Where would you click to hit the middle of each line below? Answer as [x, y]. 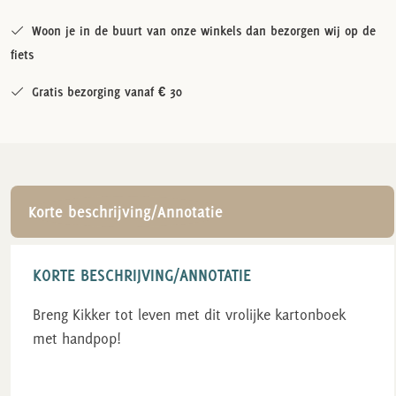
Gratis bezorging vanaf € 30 [103, 92]
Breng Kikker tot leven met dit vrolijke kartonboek [189, 314]
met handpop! [76, 338]
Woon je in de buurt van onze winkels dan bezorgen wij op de [199, 30]
